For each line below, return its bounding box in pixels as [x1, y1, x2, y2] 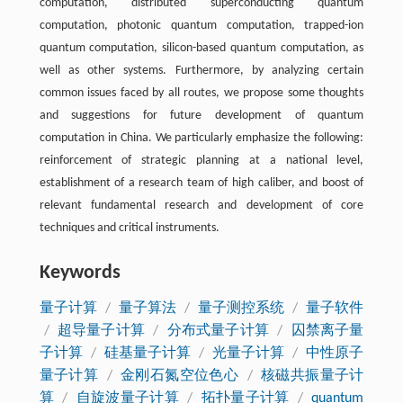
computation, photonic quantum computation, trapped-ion [39, 19, 364, 32]
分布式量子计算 [166, 324, 270, 338]
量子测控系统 [198, 301, 285, 316]
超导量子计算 [57, 324, 146, 338]
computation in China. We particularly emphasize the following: [39, 131, 364, 145]
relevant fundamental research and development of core [39, 199, 364, 212]
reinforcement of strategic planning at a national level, [39, 154, 364, 167]
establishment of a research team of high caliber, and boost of [39, 176, 364, 190]
